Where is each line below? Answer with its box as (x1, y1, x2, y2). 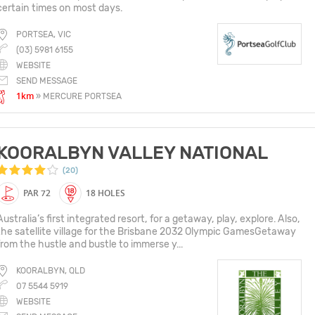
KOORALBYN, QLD (16, 266, 85, 276)
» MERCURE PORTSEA (36, 91, 122, 101)
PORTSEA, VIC (16, 30, 71, 39)
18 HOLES (86, 187, 125, 199)
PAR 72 (23, 187, 51, 199)
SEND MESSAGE (16, 76, 77, 86)
